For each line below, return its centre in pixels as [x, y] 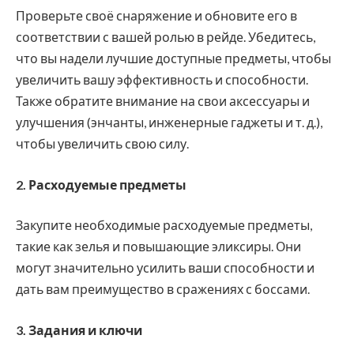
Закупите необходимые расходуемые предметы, [164, 225]
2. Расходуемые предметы [101, 184]
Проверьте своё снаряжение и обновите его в [156, 16]
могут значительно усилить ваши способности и [165, 268]
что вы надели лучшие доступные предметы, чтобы [173, 58]
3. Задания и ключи [79, 330]
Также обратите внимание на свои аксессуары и [163, 101]
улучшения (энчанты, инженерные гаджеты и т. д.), [169, 122]
